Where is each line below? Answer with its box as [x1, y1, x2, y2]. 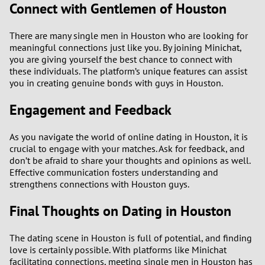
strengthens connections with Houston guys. [9, 177, 189, 190]
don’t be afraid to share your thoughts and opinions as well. [9, 154, 250, 166]
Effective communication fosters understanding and [9, 166, 218, 178]
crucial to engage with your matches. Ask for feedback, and [9, 142, 245, 154]
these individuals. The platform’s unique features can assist [9, 65, 247, 77]
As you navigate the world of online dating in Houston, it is [9, 130, 248, 143]
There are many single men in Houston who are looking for [9, 30, 248, 41]
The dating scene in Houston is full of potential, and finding [9, 231, 252, 244]
